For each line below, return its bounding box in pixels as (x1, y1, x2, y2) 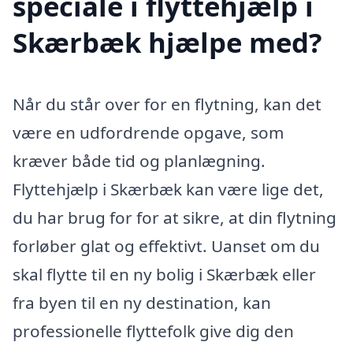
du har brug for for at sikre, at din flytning (13, 206, 336, 229)
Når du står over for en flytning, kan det (13, 92, 321, 115)
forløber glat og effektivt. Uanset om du (13, 234, 320, 257)
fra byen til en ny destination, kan (13, 291, 271, 314)
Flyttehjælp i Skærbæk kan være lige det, (13, 177, 324, 200)
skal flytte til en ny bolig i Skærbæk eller (13, 262, 316, 285)
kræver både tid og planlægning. (13, 149, 266, 172)
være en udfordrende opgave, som (13, 121, 284, 143)
